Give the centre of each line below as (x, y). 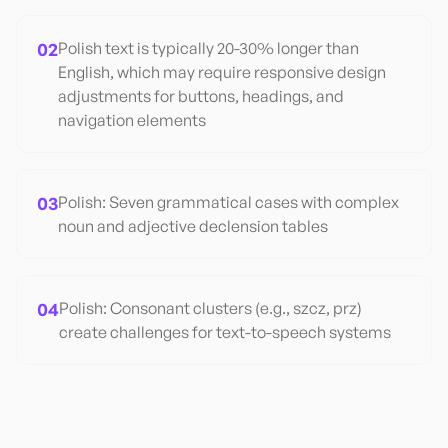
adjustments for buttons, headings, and (201, 96)
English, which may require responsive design (222, 72)
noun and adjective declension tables (193, 226)
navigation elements (132, 120)
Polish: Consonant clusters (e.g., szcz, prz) (210, 308)
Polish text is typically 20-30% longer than (208, 48)
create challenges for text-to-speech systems (225, 332)
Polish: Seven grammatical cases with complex (228, 202)
